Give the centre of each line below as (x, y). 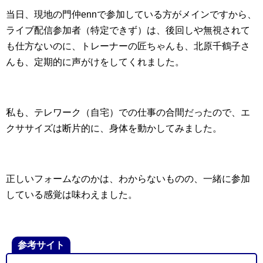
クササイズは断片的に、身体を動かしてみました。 (114, 129)
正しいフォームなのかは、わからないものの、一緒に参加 (128, 179)
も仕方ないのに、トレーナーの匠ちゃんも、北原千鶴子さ (128, 46)
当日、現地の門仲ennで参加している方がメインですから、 (131, 15)
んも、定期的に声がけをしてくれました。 (95, 62)
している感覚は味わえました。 (72, 195)
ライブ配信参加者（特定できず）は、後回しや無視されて (128, 31)
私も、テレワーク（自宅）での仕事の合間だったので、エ (128, 113)
